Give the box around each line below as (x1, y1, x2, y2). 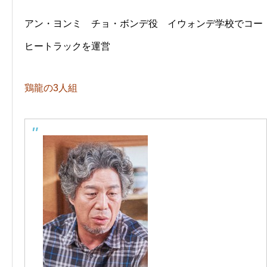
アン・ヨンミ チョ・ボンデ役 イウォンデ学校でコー (24, 18, 263, 29)
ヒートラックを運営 (24, 41, 110, 52)
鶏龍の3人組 (24, 83, 77, 94)
